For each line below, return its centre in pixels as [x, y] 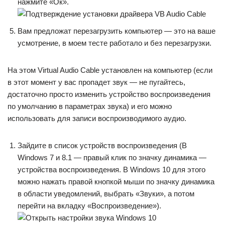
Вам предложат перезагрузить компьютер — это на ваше [117, 31]
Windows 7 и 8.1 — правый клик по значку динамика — [112, 157]
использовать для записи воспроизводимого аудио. [97, 118]
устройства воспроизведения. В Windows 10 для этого [111, 170]
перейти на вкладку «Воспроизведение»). [89, 206]
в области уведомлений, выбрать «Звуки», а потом [106, 194]
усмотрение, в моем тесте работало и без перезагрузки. [115, 43]
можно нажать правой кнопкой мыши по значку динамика [116, 182]
